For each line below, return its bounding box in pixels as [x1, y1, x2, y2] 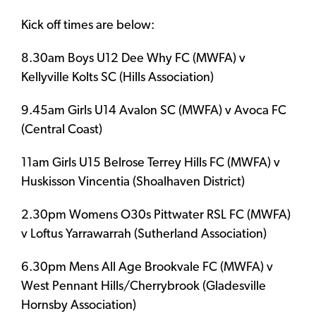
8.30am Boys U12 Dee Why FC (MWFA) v [21, 51, 245, 66]
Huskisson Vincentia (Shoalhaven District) [21, 175, 245, 189]
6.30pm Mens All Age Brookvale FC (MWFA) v [21, 260, 273, 274]
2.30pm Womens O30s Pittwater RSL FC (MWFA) [21, 208, 291, 222]
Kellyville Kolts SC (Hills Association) [21, 71, 214, 85]
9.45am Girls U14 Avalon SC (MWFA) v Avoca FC [21, 104, 286, 118]
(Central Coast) [21, 123, 102, 137]
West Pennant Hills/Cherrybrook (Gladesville [21, 279, 266, 293]
